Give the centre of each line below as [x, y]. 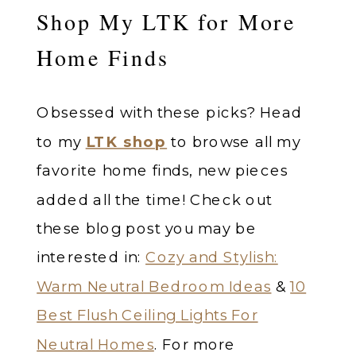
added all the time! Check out [155, 199]
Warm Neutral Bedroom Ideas [154, 286]
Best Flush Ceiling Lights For [147, 315]
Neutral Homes [95, 344]
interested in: [91, 257]
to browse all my [234, 141]
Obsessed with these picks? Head [170, 112]
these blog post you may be [147, 228]
